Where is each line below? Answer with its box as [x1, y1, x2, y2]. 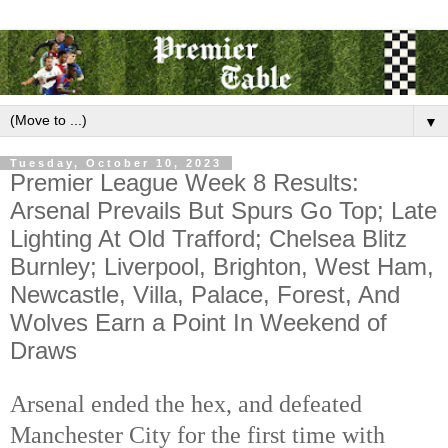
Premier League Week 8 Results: [10, 168, 359, 196]
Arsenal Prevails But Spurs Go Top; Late [10, 196, 437, 224]
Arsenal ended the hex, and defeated [10, 390, 362, 417]
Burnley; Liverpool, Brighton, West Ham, [10, 252, 434, 280]
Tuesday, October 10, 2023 [10, 156, 222, 169]
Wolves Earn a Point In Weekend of [10, 308, 387, 336]
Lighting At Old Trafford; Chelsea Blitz [10, 224, 407, 252]
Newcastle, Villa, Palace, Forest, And [10, 280, 400, 308]
